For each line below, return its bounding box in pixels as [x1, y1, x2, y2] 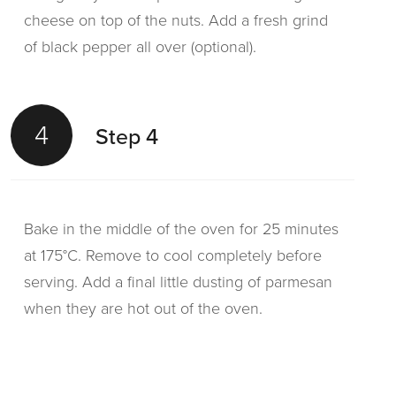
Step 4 [95, 119, 158, 153]
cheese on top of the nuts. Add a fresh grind [24, 9, 328, 32]
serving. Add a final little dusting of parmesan [24, 270, 332, 293]
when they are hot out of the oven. [24, 297, 263, 320]
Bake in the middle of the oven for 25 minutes [24, 217, 339, 240]
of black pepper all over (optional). [24, 35, 256, 58]
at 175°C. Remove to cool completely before [24, 244, 322, 267]
